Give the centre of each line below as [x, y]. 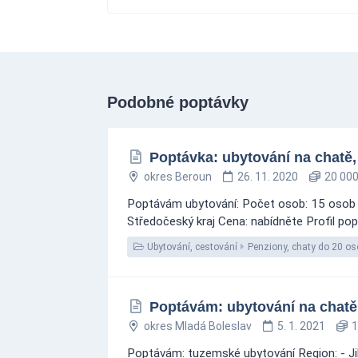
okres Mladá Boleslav [197, 326]
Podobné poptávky [178, 102]
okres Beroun [177, 177]
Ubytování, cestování [191, 247]
